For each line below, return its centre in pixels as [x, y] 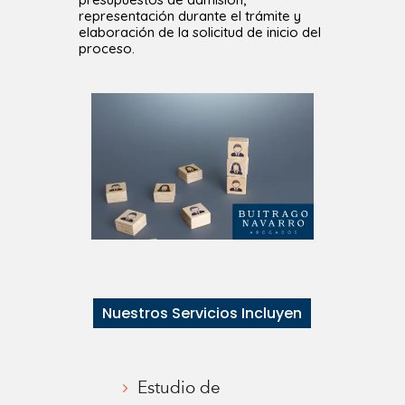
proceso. [107, 49]
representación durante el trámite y [190, 16]
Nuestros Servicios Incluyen [202, 314]
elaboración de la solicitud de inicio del [200, 33]
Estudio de [179, 387]
